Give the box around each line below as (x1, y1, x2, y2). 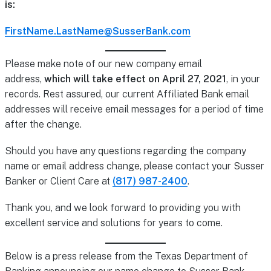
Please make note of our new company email (4, 58, 202, 70)
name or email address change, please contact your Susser (4, 160, 264, 172)
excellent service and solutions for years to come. (4, 217, 223, 229)
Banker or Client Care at (4, 175, 113, 188)
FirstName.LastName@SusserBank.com (4, 25, 191, 37)
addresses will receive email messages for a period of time (4, 103, 264, 116)
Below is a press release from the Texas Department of (4, 250, 248, 262)
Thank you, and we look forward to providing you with (4, 202, 241, 214)
